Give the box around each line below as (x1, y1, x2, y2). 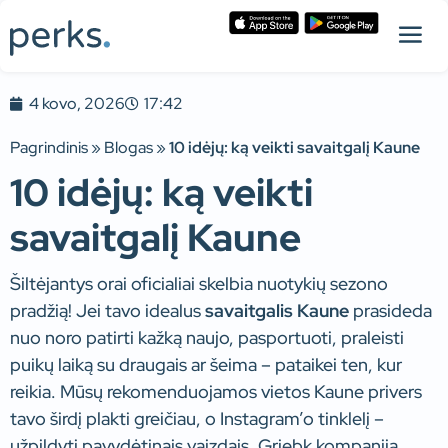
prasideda (349, 299, 432, 322)
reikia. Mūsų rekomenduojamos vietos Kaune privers (10, 380, 422, 403)
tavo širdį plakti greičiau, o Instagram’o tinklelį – (10, 407, 384, 430)
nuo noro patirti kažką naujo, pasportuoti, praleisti (10, 326, 404, 349)
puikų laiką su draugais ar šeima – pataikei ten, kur (10, 353, 402, 376)
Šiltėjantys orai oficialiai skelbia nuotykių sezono (10, 272, 388, 295)
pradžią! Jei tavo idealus (10, 299, 205, 322)
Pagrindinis (10, 137, 88, 158)
